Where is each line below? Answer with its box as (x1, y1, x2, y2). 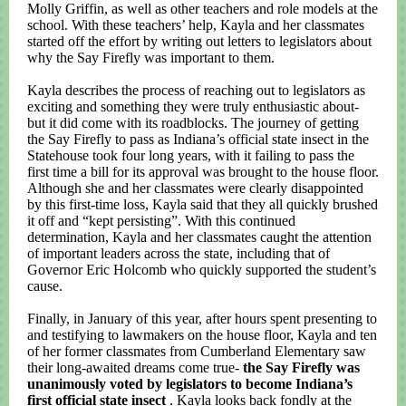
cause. (27, 278, 63, 294)
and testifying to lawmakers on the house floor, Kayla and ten (27, 327, 377, 343)
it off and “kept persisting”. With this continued (27, 213, 295, 228)
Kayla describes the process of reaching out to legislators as (27, 82, 365, 98)
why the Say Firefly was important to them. (27, 50, 275, 65)
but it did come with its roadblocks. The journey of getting (27, 115, 359, 130)
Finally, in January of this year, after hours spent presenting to (27, 311, 377, 326)
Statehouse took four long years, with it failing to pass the (27, 148, 354, 163)
